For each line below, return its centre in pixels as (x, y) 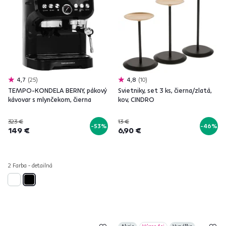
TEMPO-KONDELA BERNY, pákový (58, 90)
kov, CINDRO (136, 99)
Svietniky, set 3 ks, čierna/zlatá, (165, 90)
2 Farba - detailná (30, 165)
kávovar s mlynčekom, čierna (50, 99)
